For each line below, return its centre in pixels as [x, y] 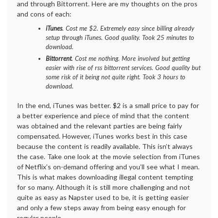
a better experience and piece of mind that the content [103, 116]
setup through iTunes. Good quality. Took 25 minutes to [120, 37]
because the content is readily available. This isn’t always [105, 146]
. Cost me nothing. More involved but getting [131, 58]
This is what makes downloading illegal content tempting [105, 177]
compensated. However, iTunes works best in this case [102, 136]
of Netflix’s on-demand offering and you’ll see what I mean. [108, 167]
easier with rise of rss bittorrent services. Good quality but [123, 67]
